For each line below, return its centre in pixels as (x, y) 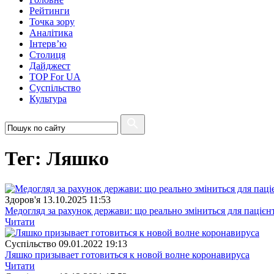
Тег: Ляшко (57, 159)
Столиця (47, 55)
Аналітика (51, 33)
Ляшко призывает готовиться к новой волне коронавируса (127, 254)
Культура (48, 99)
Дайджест (50, 66)
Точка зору (52, 22)
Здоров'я (23, 199)
